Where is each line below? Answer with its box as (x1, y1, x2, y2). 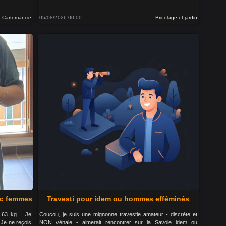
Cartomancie (2, 15, 32, 20)
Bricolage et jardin (155, 15, 197, 20)
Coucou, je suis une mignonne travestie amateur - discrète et (39, 211, 197, 217)
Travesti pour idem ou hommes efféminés (47, 195, 190, 203)
